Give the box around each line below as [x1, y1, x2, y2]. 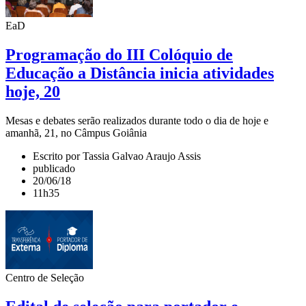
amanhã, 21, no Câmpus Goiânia [5, 126, 147, 139]
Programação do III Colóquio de [5, 45, 233, 64]
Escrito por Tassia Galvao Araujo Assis [33, 150, 201, 162]
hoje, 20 [5, 82, 60, 100]
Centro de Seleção [5, 271, 84, 283]
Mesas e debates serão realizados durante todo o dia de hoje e [5, 114, 268, 126]
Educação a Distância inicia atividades [5, 64, 274, 82]
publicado [33, 162, 75, 174]
